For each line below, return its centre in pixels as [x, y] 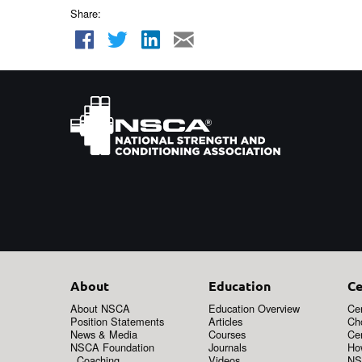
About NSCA [100, 308]
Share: [86, 13]
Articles [226, 321]
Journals [228, 347]
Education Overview [255, 308]
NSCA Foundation [112, 347]
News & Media [104, 334]
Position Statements [117, 321]
